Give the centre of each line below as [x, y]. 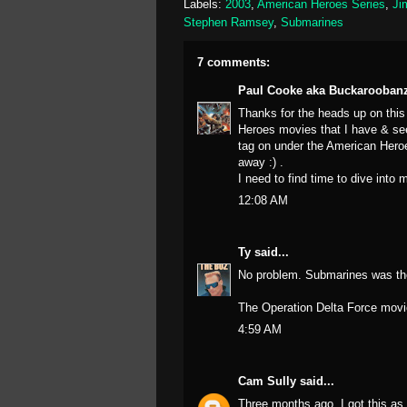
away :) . [261, 162]
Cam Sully [267, 381]
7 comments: [233, 62]
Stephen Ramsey [228, 22]
